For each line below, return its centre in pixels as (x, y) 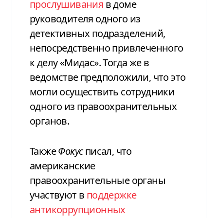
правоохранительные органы (98, 180)
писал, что (107, 151)
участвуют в (58, 195)
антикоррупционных (78, 209)
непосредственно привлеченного (107, 48)
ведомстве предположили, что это (108, 77)
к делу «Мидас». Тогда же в (90, 62)
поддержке (111, 195)
